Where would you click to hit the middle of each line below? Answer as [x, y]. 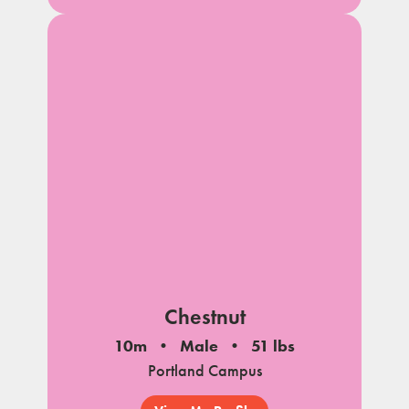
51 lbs [273, 346]
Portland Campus [204, 370]
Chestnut [204, 317]
